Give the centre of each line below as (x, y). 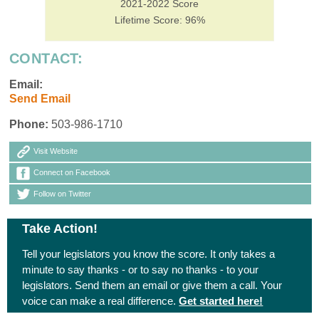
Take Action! (60, 228)
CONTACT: (46, 58)
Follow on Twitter (62, 193)
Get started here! (221, 300)
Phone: (29, 124)
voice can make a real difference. (101, 300)
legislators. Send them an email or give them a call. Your (152, 285)
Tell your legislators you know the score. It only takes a (149, 253)
